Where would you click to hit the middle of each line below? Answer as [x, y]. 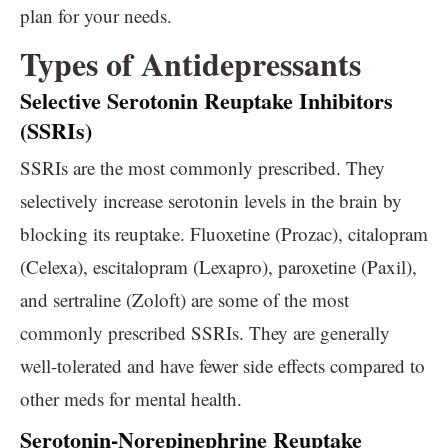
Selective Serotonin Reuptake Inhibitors [206, 100]
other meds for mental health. [131, 398]
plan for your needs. [96, 15]
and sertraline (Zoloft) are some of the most [184, 299]
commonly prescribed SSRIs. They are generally [205, 332]
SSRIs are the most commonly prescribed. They [202, 167]
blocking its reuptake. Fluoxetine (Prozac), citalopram [224, 233]
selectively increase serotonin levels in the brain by [211, 200]
